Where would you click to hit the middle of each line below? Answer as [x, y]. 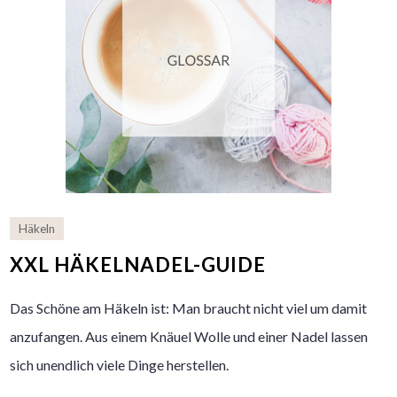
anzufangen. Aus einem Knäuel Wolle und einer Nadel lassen [189, 337]
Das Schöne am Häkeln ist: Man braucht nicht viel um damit [189, 308]
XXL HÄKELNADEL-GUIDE [138, 265]
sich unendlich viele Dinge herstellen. [120, 365]
